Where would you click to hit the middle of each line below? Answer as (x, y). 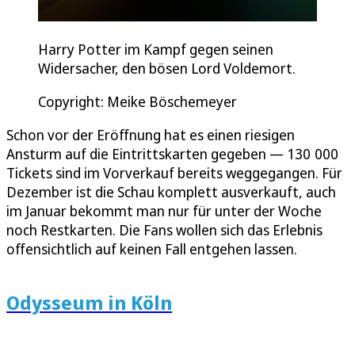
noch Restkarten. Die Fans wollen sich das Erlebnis (164, 229)
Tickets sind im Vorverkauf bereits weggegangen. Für (174, 172)
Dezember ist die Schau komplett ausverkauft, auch (171, 191)
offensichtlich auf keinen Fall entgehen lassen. (152, 248)
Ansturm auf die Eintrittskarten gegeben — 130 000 (172, 153)
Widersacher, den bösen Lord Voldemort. (167, 68)
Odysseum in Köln (89, 302)
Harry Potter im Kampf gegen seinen (156, 49)
